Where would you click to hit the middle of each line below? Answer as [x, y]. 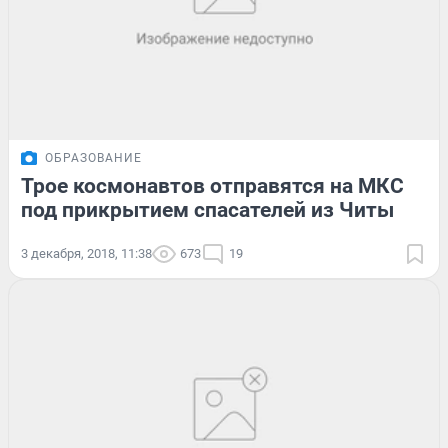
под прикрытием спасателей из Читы [207, 210]
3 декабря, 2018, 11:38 [86, 254]
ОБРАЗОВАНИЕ [93, 158]
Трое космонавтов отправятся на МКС [212, 186]
